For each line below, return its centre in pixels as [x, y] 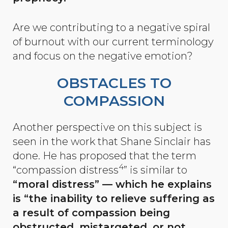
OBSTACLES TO [114, 83]
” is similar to [155, 170]
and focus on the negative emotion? [103, 56]
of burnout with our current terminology [113, 42]
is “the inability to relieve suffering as [114, 198]
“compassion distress [66, 170]
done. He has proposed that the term [105, 155]
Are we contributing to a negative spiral [111, 28]
